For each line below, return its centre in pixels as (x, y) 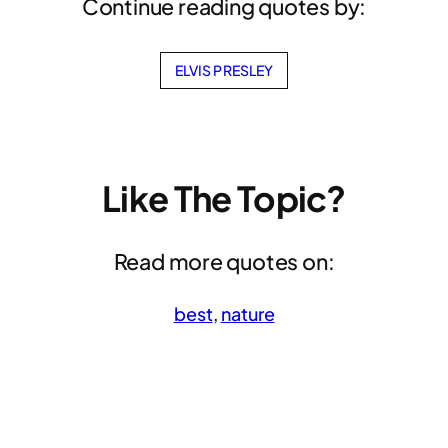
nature (247, 313)
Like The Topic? (224, 198)
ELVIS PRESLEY (224, 69)
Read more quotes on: (224, 262)
